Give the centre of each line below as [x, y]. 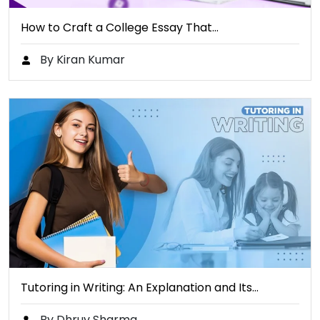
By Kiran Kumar [81, 59]
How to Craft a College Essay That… [120, 27]
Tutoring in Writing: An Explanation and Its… [140, 288]
